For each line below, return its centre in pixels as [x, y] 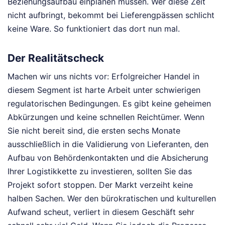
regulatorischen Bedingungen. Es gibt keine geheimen [109, 104]
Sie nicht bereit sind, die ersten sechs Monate [94, 131]
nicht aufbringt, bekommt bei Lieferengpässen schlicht [111, 15]
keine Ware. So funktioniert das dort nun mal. [94, 28]
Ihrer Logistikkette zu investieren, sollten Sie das [100, 172]
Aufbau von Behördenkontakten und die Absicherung [108, 158]
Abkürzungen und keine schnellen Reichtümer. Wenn [106, 117]
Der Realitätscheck [56, 58]
